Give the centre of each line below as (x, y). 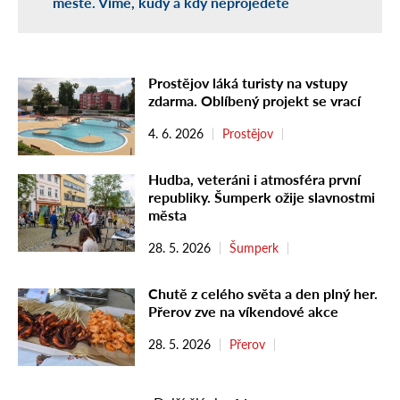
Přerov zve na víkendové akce (243, 311)
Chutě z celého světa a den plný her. (263, 293)
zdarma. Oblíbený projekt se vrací (254, 100)
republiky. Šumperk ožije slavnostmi (262, 196)
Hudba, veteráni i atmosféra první (254, 179)
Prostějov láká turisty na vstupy (248, 82)
